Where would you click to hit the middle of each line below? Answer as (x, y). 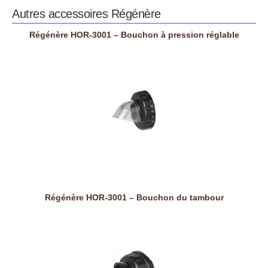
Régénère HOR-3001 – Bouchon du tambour (134, 197)
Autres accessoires (62, 13)
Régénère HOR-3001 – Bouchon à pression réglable (134, 34)
